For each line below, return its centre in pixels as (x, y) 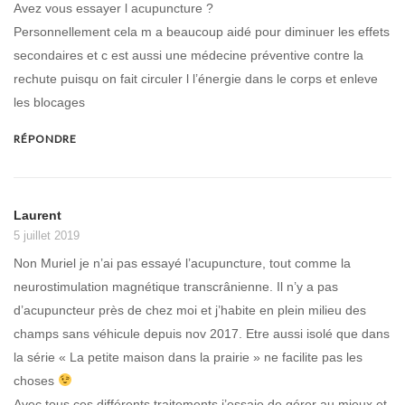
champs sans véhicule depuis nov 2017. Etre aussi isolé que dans (202, 333)
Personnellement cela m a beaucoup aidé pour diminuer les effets (202, 32)
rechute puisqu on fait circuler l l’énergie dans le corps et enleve (196, 79)
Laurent (38, 215)
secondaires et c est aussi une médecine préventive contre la (188, 56)
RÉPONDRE (45, 138)
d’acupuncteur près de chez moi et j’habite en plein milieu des (190, 310)
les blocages (49, 103)
